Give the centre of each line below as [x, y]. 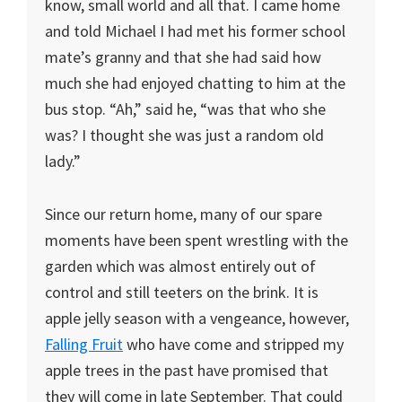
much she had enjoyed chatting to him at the [195, 83]
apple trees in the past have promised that [187, 370]
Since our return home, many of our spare [184, 214]
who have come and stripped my [233, 344]
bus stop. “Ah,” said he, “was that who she [185, 109]
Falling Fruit [84, 344]
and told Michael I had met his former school [195, 31]
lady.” [63, 161]
